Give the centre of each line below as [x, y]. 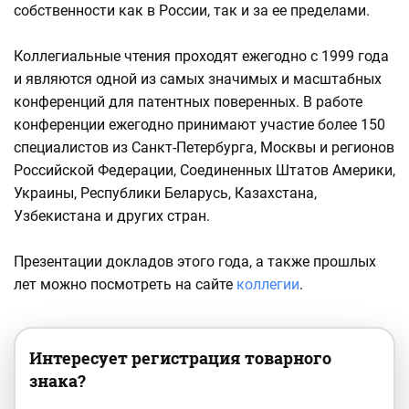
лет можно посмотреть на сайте [125, 285]
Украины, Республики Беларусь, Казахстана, [165, 194]
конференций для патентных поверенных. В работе [188, 102]
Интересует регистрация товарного [180, 358]
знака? [58, 381]
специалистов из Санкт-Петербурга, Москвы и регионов [204, 148]
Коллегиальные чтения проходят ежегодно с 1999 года [201, 57]
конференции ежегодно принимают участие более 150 [199, 125]
